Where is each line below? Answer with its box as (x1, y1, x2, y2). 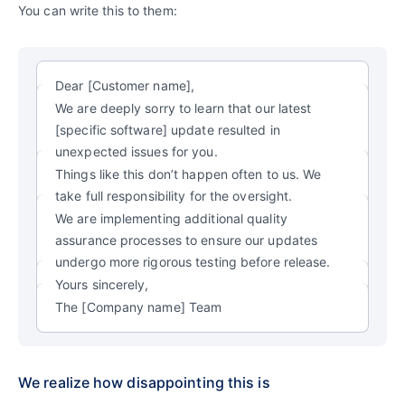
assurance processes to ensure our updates (55, 231, 318, 248)
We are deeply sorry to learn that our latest (55, 99, 312, 116)
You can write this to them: (18, 2, 177, 18)
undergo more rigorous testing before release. (55, 253, 331, 269)
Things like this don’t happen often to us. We (55, 165, 322, 182)
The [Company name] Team (55, 298, 222, 315)
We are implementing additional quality (55, 210, 287, 226)
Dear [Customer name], (55, 77, 195, 93)
